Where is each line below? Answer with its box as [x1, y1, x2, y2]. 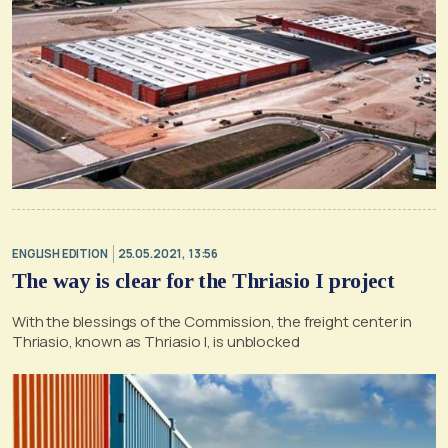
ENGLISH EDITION [12, 246, 108, 262]
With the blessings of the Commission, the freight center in [12, 310, 413, 332]
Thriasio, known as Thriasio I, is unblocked [12, 330, 300, 352]
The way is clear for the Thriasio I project [12, 267, 395, 293]
